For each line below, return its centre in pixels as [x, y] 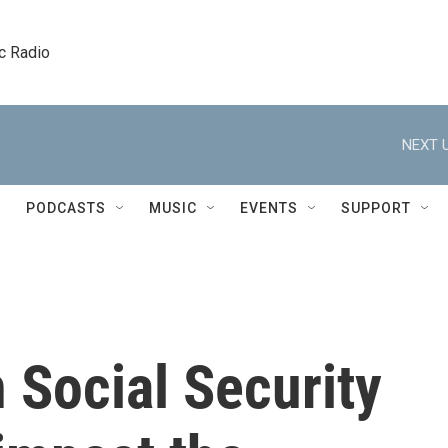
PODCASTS [66, 208]
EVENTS [269, 208]
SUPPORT [376, 208]
